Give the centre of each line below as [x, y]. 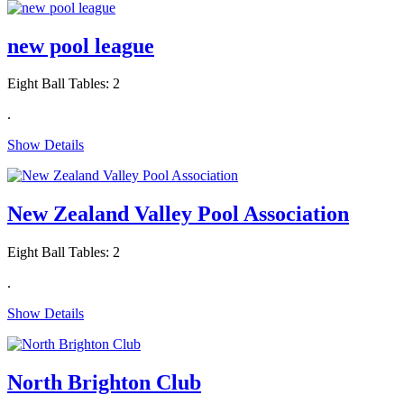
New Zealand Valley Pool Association [178, 214]
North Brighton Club [104, 383]
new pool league [81, 46]
